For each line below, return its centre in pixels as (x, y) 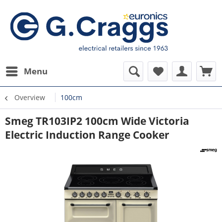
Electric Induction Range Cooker (87, 135)
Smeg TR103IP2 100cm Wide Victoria (97, 121)
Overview (30, 97)
